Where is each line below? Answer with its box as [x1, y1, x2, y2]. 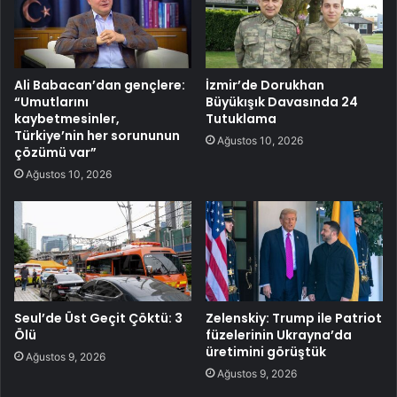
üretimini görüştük [206, 342, 326, 361]
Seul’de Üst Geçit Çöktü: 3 [14, 308, 183, 327]
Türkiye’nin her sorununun [14, 126, 180, 144]
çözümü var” [14, 143, 97, 161]
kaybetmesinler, [14, 109, 120, 128]
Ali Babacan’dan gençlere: [14, 75, 185, 94]
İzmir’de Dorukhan [206, 75, 324, 94]
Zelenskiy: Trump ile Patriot [206, 308, 382, 327]
